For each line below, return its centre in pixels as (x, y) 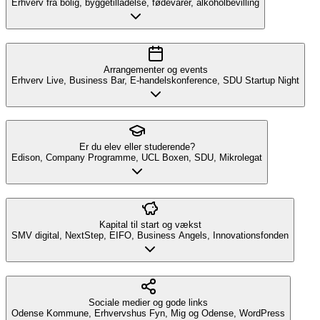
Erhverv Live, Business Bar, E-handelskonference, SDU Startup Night (155, 80)
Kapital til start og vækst (150, 225)
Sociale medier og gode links (148, 302)
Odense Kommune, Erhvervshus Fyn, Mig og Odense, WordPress (148, 313)
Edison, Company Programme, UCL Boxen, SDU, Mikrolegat (137, 158)
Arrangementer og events (155, 69)
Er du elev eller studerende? (137, 147)
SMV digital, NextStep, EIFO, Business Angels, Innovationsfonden (150, 236)
